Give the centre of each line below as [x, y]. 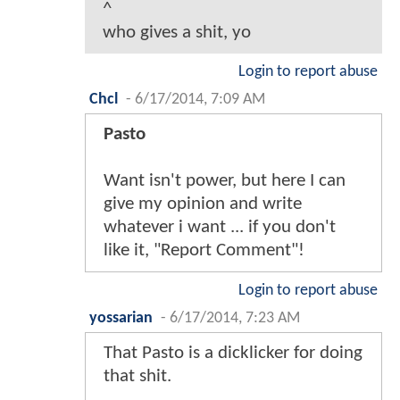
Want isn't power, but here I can [225, 181]
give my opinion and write [203, 204]
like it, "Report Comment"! [204, 251]
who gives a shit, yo [177, 33]
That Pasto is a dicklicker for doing [233, 354]
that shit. [137, 377]
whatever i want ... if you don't [220, 228]
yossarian [121, 319]
